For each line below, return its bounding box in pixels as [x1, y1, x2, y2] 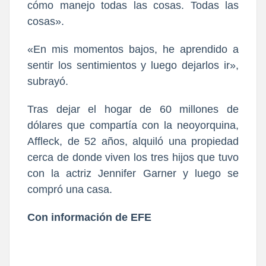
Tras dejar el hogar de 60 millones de [27, 103, 239, 115]
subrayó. [27, 75, 68, 87]
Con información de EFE [27, 211, 151, 223]
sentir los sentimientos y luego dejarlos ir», [27, 59, 239, 71]
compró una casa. [27, 183, 112, 195]
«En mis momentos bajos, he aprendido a [27, 43, 239, 55]
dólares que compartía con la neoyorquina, [27, 119, 239, 131]
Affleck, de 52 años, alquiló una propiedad [27, 135, 239, 147]
